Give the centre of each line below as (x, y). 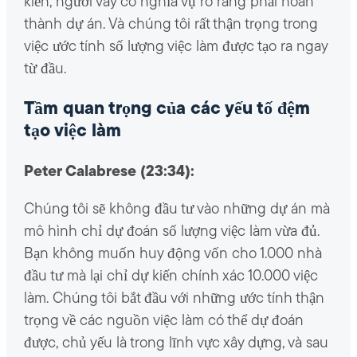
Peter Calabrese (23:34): (109, 172)
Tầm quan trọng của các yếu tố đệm (167, 110)
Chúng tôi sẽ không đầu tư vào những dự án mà (177, 210)
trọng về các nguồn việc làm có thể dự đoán (163, 321)
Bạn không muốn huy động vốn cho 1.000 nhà (173, 254)
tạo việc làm (72, 132)
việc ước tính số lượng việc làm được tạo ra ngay (175, 48)
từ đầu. (45, 70)
